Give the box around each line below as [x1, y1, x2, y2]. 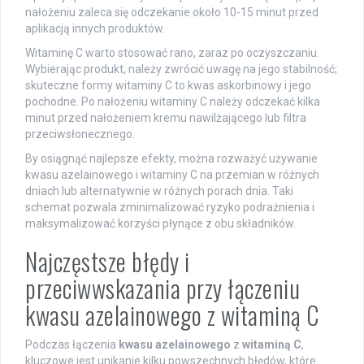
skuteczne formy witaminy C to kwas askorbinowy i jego [25, 78, 311, 92]
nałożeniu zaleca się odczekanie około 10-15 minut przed [25, 5, 318, 19]
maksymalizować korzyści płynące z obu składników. [25, 216, 296, 230]
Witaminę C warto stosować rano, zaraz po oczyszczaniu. [25, 45, 319, 59]
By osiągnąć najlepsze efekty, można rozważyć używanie [25, 151, 318, 165]
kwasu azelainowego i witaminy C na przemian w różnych [25, 167, 319, 181]
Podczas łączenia [25, 337, 119, 351]
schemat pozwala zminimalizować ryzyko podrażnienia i [25, 200, 314, 214]
